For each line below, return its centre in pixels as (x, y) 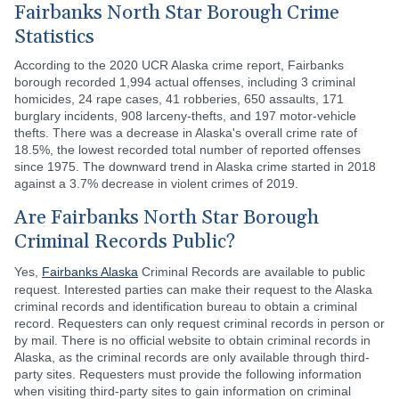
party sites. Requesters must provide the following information (188, 374)
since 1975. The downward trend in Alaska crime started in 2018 (195, 166)
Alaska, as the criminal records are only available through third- (192, 357)
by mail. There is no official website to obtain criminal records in (192, 340)
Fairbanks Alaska (90, 271)
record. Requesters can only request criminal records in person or (199, 323)
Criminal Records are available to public (252, 271)
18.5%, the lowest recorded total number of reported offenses (187, 149)
